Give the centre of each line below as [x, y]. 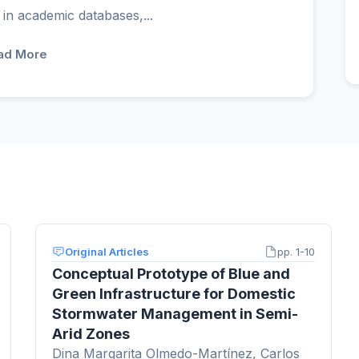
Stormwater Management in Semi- [175, 313]
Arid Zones [91, 333]
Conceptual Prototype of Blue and [171, 273]
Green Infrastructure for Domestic [174, 293]
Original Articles [107, 251]
